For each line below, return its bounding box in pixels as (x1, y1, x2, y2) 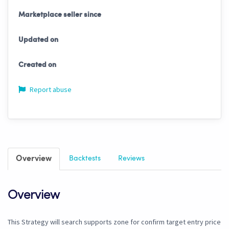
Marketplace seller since (18, 11, 101, 19)
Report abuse (28, 85, 72, 95)
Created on (18, 61, 56, 69)
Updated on (18, 36, 58, 44)
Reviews (118, 155, 145, 163)
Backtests (69, 155, 101, 163)
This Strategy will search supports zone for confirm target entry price (8, 217, 221, 227)
